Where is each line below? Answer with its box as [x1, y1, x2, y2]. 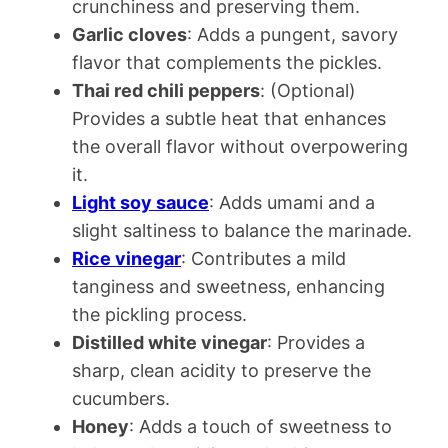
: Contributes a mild [181, 248, 346, 269]
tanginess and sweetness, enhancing [72, 276, 385, 297]
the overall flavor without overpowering [72, 136, 408, 157]
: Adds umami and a [209, 192, 375, 213]
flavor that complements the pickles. [72, 52, 382, 73]
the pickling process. [72, 304, 247, 325]
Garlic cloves [72, 24, 187, 45]
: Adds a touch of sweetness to [129, 416, 392, 437]
